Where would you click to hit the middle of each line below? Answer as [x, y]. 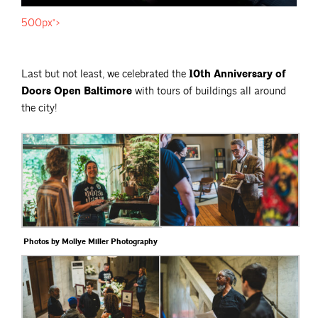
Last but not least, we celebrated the [105, 75]
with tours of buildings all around [209, 92]
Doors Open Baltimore [77, 92]
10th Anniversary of [237, 75]
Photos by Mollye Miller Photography [90, 242]
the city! [39, 109]
